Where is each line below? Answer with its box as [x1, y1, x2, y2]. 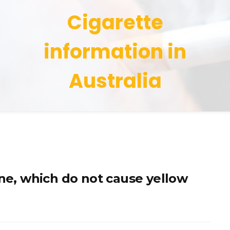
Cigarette [67, 9, 163, 36]
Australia [68, 67, 162, 94]
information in [44, 38, 186, 65]
